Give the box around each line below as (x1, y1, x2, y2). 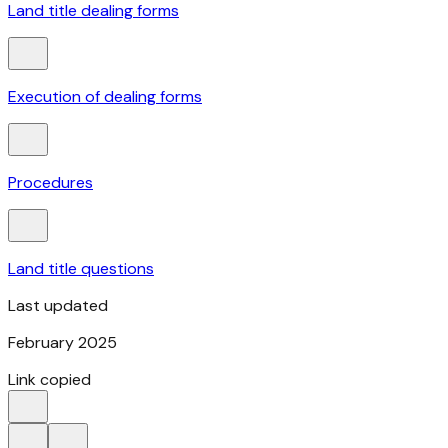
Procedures (8, 172, 93, 194)
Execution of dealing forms (8, 86, 202, 108)
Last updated (8, 295, 108, 317)
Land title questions (8, 258, 154, 280)
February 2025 (8, 332, 117, 354)
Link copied (8, 369, 91, 391)
